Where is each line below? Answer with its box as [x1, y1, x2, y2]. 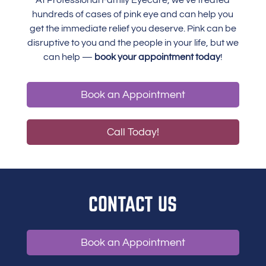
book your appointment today [94, 52, 220, 62]
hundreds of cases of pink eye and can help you [32, 9, 234, 19]
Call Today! [106, 126, 159, 138]
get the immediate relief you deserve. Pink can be [29, 24, 236, 33]
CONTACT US [88, 192, 178, 215]
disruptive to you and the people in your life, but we [27, 38, 239, 47]
